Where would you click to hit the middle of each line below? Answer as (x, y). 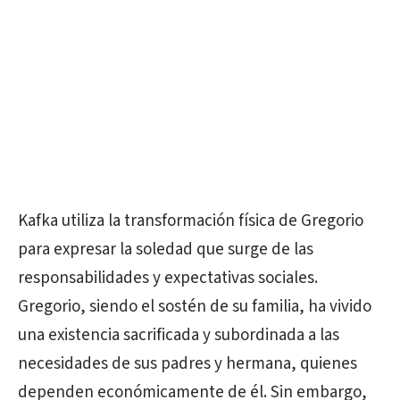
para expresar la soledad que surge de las (166, 250)
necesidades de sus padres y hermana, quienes (187, 364)
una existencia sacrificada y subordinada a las (179, 335)
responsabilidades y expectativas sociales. (168, 278)
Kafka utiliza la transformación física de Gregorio (191, 221)
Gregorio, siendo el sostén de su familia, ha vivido (195, 307)
